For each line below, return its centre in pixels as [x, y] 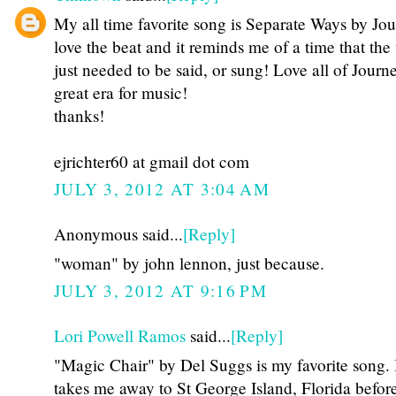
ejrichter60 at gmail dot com [152, 161]
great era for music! [121, 92]
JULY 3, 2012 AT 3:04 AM [162, 189]
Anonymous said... [118, 234]
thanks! [79, 115]
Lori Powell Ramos [120, 336]
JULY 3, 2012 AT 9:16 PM [160, 291]
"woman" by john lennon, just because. [189, 263]
